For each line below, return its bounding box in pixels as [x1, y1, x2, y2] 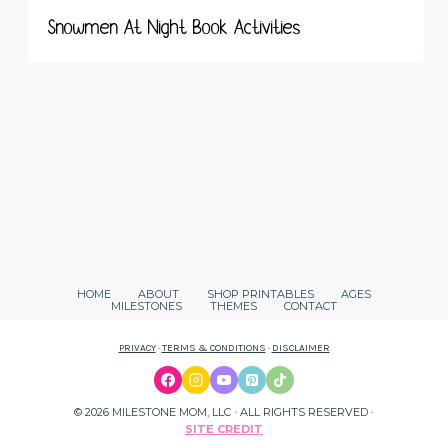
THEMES [209, 298, 257, 313]
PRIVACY [118, 342, 156, 354]
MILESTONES [111, 298, 182, 313]
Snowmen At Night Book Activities [48, 16, 301, 38]
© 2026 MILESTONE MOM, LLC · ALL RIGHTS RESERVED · [74, 405, 374, 419]
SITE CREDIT [185, 422, 263, 436]
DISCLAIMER [271, 342, 330, 354]
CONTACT [284, 298, 337, 313]
